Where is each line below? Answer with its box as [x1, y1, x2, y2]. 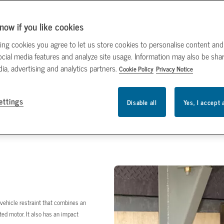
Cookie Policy [119, 63, 153, 74]
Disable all [126, 96, 157, 107]
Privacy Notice [156, 63, 193, 74]
